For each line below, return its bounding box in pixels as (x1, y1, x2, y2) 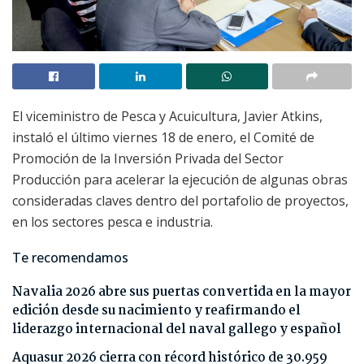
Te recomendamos (12, 248, 128, 266)
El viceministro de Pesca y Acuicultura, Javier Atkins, (12, 106, 323, 125)
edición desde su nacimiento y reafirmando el (12, 300, 301, 321)
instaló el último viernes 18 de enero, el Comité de (12, 128, 314, 146)
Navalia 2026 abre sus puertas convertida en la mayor (12, 281, 351, 302)
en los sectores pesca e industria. (12, 212, 213, 231)
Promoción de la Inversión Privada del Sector (12, 149, 284, 167)
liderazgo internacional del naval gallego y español (12, 318, 341, 340)
